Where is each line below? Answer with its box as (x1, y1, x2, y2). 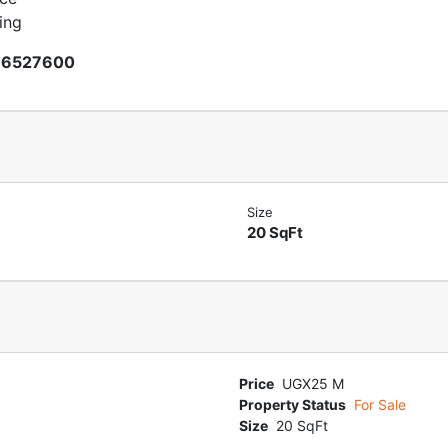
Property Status (239, 396, 346, 413)
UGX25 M (282, 375, 344, 392)
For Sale (354, 396, 406, 413)
